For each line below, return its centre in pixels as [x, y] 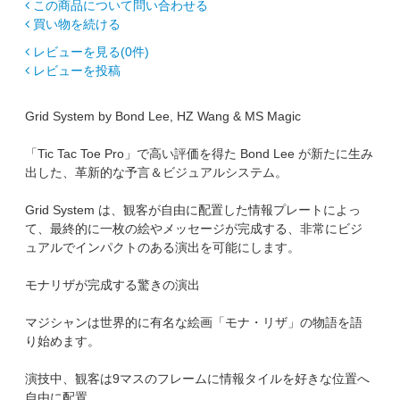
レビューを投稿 [77, 70]
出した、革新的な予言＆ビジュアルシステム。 [157, 172]
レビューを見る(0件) [92, 51]
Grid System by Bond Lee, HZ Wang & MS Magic [163, 116]
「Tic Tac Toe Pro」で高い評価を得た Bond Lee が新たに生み [200, 153]
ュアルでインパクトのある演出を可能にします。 [163, 247]
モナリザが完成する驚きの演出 [113, 284]
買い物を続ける [77, 24]
